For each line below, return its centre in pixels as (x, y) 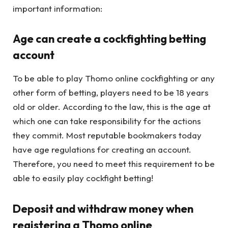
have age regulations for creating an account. (102, 150)
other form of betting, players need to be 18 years (111, 93)
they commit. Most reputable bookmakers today (107, 135)
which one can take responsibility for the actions (107, 121)
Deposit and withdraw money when (103, 208)
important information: (58, 8)
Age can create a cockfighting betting (109, 39)
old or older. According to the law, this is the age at (112, 107)
